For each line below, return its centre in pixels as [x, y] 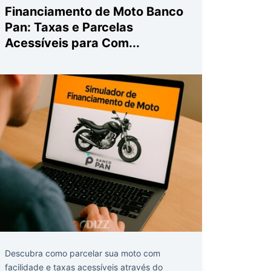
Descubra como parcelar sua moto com [83, 253]
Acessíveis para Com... [72, 43]
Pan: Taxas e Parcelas [69, 27]
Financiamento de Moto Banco [94, 11]
